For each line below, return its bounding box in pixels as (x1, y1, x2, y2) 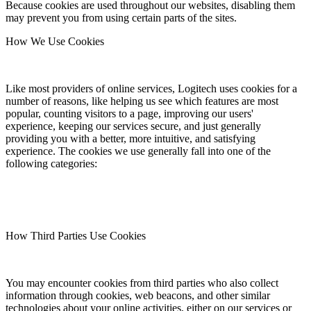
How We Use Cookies (6, 35, 104, 47)
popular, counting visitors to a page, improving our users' (6, 107, 253, 119)
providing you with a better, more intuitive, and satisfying (6, 132, 255, 144)
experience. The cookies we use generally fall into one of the (6, 144, 271, 157)
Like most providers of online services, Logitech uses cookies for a (6, 82, 297, 94)
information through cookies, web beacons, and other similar (6, 289, 270, 301)
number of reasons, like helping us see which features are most (6, 94, 278, 107)
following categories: (6, 157, 97, 169)
